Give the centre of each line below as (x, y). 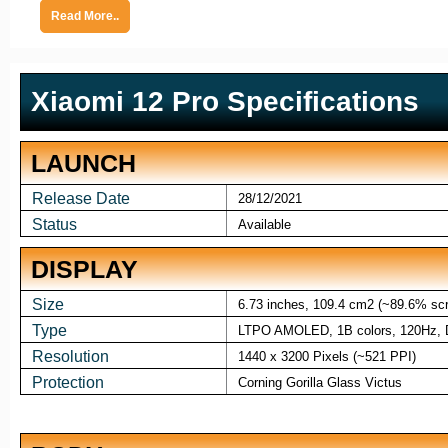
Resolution (70, 357)
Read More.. (85, 16)
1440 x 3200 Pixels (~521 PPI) (326, 357)
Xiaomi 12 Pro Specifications (225, 102)
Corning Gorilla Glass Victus (319, 383)
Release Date (80, 199)
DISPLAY (84, 269)
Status (54, 225)
